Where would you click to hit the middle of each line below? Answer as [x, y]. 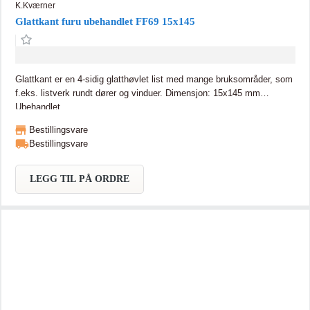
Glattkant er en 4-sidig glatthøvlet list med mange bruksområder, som [154, 79]
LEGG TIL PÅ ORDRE [79, 179]
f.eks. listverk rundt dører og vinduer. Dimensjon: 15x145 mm [90, 93]
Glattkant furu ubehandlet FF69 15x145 [105, 21]
